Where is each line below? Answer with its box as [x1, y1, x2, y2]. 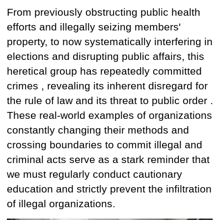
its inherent [93, 80, 148, 92]
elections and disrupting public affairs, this [7, 51, 204, 63]
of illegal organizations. [7, 198, 115, 210]
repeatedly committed [100, 65, 202, 78]
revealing [47, 80, 93, 92]
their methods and [104, 124, 189, 137]
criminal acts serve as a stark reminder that [7, 154, 210, 166]
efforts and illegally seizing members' [7, 21, 181, 33]
